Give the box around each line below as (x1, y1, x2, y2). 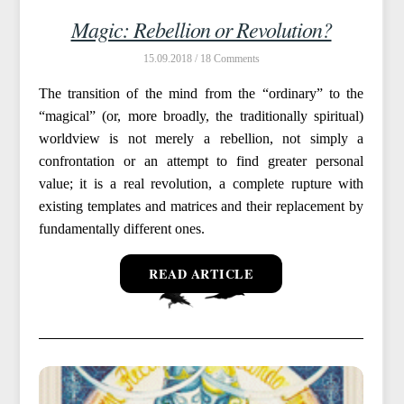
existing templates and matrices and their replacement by (38, 197, 364, 214)
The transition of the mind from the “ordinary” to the (38, 85, 364, 101)
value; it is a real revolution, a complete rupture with (38, 175, 364, 191)
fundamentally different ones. (38, 220, 205, 236)
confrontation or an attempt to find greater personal (38, 152, 364, 169)
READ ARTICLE (149, 263, 253, 283)
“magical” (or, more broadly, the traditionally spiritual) (38, 107, 364, 124)
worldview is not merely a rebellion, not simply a (38, 130, 364, 146)
